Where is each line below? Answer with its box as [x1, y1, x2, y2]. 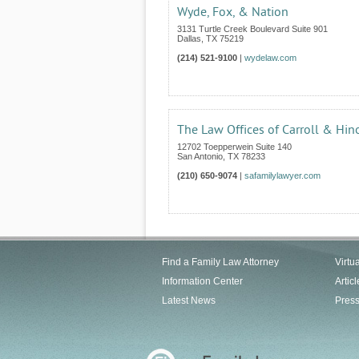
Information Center [162, 276, 243, 287]
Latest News [162, 295, 216, 306]
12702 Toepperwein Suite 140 [177, 142, 292, 151]
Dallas [177, 34, 201, 43]
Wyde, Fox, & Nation [177, 5, 288, 19]
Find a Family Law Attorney [162, 256, 279, 268]
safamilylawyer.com [244, 171, 321, 180]
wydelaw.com [244, 53, 296, 63]
